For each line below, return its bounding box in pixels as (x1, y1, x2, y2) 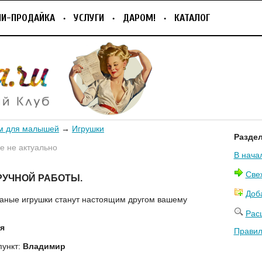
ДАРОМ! (123, 12, 156, 23)
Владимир (23, 241, 65, 251)
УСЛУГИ (74, 12, 104, 23)
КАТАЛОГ (174, 12, 210, 23)
